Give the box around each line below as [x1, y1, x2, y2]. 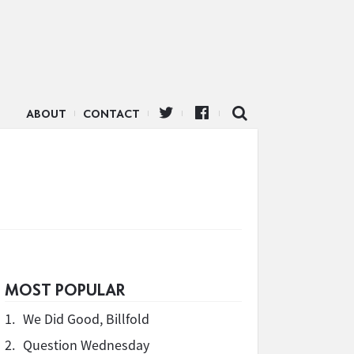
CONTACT [83, 107, 140, 121]
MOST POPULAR [5, 280, 125, 299]
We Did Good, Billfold [23, 310, 149, 328]
